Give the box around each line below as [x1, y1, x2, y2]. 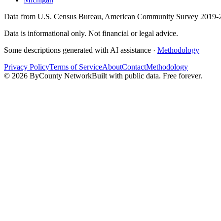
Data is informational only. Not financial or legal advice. [4, 29, 178, 37]
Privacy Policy [4, 63, 49, 71]
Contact [122, 63, 146, 71]
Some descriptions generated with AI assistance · [4, 46, 155, 54]
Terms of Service [49, 63, 102, 71]
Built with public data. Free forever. [92, 72, 202, 80]
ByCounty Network [28, 72, 92, 80]
